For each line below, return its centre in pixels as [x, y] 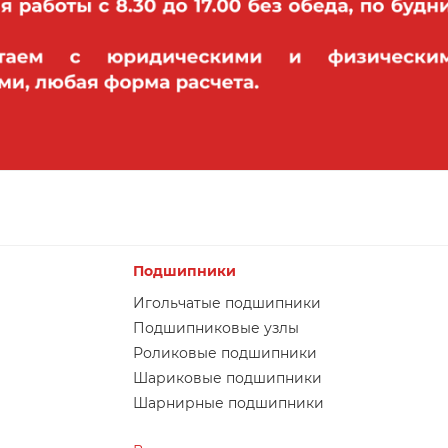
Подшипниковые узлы [216, 327]
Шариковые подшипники [228, 377]
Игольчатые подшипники [227, 302]
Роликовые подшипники [225, 352]
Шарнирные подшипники [229, 402]
